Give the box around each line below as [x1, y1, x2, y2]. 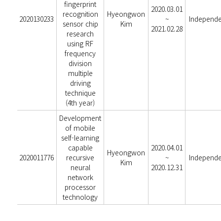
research [67, 29, 94, 38]
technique [65, 88, 96, 98]
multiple [68, 68, 93, 78]
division [69, 58, 92, 68]
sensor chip [62, 19, 98, 29]
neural [70, 162, 90, 172]
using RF [67, 38, 94, 48]
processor [65, 182, 96, 192]
